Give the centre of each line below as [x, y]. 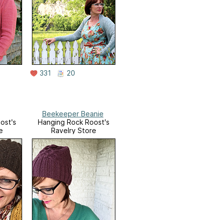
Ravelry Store [74, 130]
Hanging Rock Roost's [74, 122]
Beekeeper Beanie [73, 113]
